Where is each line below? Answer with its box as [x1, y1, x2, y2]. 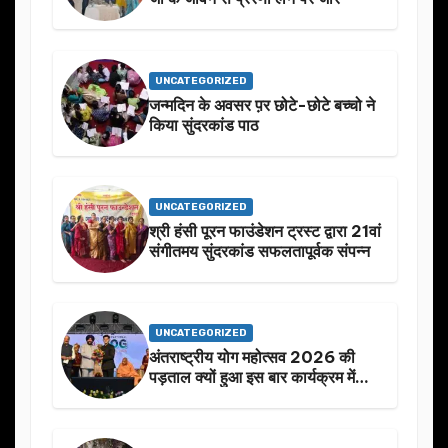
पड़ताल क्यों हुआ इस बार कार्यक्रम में [149, 366, 355, 387]
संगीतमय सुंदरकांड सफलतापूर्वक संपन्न [149, 240, 370, 261]
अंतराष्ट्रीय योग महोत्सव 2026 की [149, 346, 355, 367]
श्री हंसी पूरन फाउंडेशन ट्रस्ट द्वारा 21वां [149, 220, 381, 241]
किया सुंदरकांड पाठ [149, 114, 259, 135]
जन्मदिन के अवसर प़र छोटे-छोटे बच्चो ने [149, 94, 375, 115]
